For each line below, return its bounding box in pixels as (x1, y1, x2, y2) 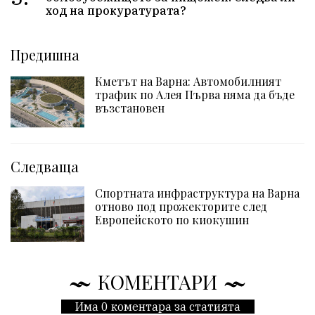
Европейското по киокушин (94, 212, 249, 228)
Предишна (11, 45, 79, 65)
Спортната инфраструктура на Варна (94, 186, 300, 201)
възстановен (94, 101, 165, 116)
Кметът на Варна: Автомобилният (94, 74, 281, 89)
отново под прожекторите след (94, 199, 267, 214)
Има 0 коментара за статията (75, 299, 240, 314)
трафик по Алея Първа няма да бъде (94, 87, 295, 103)
